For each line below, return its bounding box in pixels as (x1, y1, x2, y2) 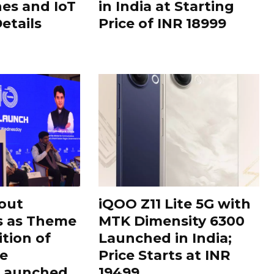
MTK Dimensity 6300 (98, 212, 245, 229)
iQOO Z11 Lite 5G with (98, 195, 251, 212)
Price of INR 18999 (98, 15, 227, 32)
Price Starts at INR (98, 246, 231, 264)
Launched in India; (98, 229, 232, 246)
